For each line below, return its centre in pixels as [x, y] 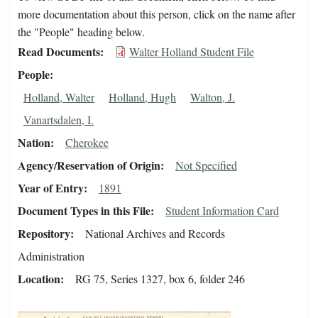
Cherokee [87, 143]
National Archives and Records [155, 234]
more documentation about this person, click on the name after [157, 14]
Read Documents [59, 52]
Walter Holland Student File [192, 52]
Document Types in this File [84, 211]
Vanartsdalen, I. [59, 120]
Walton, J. [213, 97]
